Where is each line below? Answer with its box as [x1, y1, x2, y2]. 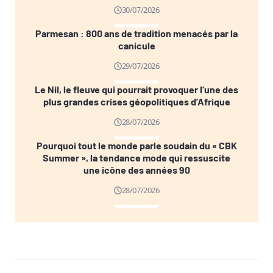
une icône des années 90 [83, 164, 190, 176]
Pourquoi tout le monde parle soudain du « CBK [36, 140, 237, 152]
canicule [118, 40, 155, 52]
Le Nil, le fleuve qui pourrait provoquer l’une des [35, 83, 238, 96]
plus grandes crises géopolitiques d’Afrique [43, 96, 230, 108]
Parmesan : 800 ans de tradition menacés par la [35, 27, 238, 40]
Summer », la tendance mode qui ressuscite [43, 152, 230, 164]
